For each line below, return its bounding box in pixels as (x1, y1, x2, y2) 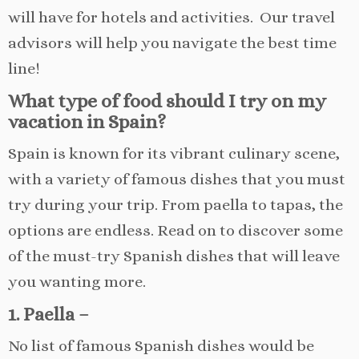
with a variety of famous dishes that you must (8, 170, 345, 189)
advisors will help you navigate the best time (8, 34, 337, 53)
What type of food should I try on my (8, 90, 326, 113)
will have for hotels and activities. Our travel (8, 8, 335, 27)
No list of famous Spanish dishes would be (8, 337, 314, 356)
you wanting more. (8, 272, 146, 292)
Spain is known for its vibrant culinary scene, (8, 144, 340, 163)
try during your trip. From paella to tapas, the (8, 196, 343, 215)
